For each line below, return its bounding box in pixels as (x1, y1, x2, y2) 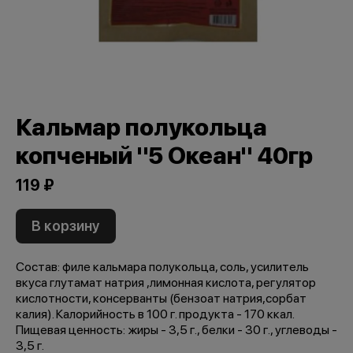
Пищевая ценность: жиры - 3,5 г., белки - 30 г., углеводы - (16, 322, 337, 338)
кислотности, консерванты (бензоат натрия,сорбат (16, 291, 307, 307)
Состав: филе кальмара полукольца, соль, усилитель (16, 259, 309, 275)
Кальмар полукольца (16, 113, 267, 142)
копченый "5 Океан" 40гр (16, 141, 313, 170)
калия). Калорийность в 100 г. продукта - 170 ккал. (16, 307, 294, 322)
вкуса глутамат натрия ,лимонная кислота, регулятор (16, 275, 316, 291)
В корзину (32, 217, 100, 235)
